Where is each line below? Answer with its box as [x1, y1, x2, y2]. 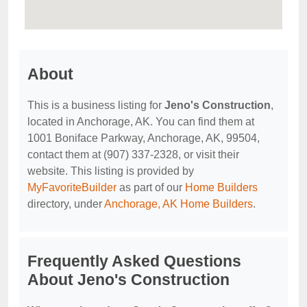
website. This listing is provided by [27, 165, 194, 177]
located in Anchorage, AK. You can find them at [27, 116, 254, 128]
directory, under [27, 198, 104, 210]
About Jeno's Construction [27, 271, 230, 289]
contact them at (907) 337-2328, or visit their [27, 149, 239, 161]
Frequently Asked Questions [27, 252, 241, 271]
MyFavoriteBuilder [27, 182, 116, 194]
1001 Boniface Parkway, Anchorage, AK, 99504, [27, 132, 260, 145]
